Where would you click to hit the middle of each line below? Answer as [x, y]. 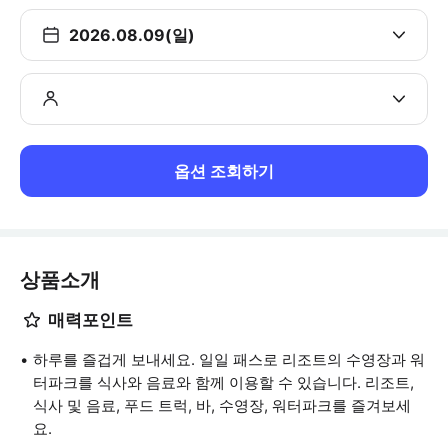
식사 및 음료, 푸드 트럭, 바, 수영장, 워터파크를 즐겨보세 [222, 405]
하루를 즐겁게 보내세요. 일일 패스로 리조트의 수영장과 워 [229, 359]
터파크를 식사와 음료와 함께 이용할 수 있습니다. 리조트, [223, 382]
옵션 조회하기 [224, 171]
